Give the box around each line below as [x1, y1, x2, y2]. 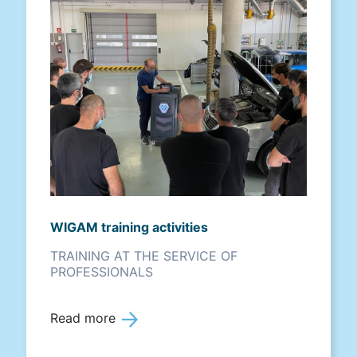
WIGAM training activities [49, 219, 208, 236]
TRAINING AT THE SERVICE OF [49, 248, 237, 265]
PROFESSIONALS [49, 264, 153, 280]
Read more [49, 310, 116, 327]
